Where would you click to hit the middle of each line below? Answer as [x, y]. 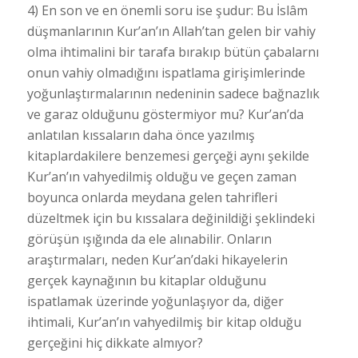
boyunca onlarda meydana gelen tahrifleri [152, 198]
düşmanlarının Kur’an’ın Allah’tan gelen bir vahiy [171, 32]
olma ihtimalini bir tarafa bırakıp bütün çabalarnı [173, 52]
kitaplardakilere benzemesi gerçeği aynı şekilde [168, 156]
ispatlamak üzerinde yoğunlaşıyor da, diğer [155, 302]
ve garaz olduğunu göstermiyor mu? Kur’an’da [165, 115]
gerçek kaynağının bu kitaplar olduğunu [146, 281]
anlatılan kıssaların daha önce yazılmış [141, 135]
